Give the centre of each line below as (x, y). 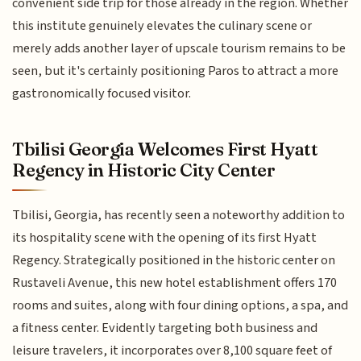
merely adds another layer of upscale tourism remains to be (179, 48)
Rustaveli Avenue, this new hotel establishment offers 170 (175, 283)
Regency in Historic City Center (144, 170)
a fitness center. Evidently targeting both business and (165, 328)
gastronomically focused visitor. (102, 93)
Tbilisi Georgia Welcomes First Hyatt (165, 149)
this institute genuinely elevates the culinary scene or (162, 25)
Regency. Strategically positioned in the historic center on (174, 261)
